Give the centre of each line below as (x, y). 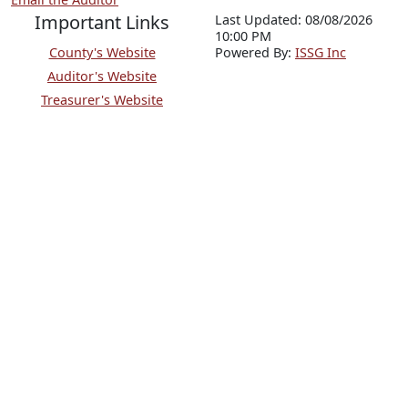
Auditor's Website (102, 76)
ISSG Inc (321, 52)
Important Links (102, 22)
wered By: (263, 52)
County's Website (102, 52)
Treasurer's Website (102, 100)
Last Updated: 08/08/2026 (294, 20)
